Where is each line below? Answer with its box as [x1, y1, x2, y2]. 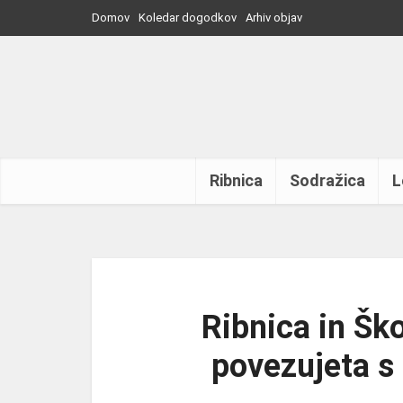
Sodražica [290, 171, 365, 190]
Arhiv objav [246, 11, 302, 24]
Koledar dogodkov [139, 11, 237, 24]
